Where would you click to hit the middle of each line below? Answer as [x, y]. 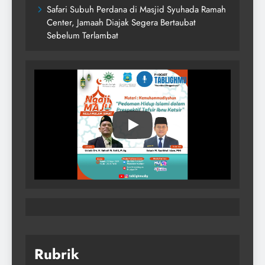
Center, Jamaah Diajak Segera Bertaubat [121, 23]
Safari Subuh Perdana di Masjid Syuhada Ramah [136, 10]
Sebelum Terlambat [83, 36]
